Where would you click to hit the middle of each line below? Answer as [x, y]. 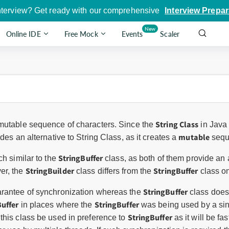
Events [132, 34]
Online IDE [23, 34]
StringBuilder [50, 171]
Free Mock [81, 34]
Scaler [170, 34]
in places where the [56, 205]
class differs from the [114, 171]
